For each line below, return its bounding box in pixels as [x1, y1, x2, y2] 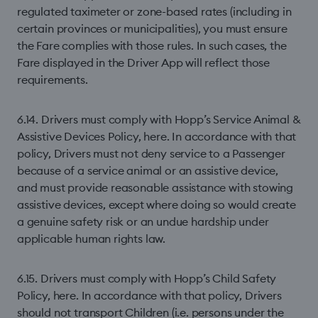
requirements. [17, 72, 88, 87]
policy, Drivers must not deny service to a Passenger [17, 146, 285, 160]
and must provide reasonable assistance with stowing [17, 180, 294, 194]
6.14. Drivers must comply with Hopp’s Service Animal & [17, 112, 301, 126]
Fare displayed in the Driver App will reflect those [17, 55, 270, 70]
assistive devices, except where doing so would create [17, 197, 296, 212]
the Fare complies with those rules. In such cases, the [17, 38, 287, 53]
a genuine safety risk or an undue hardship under [17, 214, 269, 229]
